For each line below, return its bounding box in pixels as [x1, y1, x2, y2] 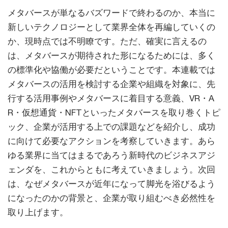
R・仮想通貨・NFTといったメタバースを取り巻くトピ [8, 107, 220, 118]
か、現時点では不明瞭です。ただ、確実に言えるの [8, 36, 207, 47]
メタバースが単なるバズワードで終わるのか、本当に [8, 8, 215, 18]
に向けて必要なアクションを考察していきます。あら [8, 136, 215, 147]
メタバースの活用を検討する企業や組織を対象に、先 [8, 79, 215, 90]
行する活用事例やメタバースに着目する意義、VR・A [8, 93, 214, 104]
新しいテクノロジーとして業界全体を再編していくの [8, 22, 215, 33]
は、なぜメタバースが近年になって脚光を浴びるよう [8, 179, 215, 189]
